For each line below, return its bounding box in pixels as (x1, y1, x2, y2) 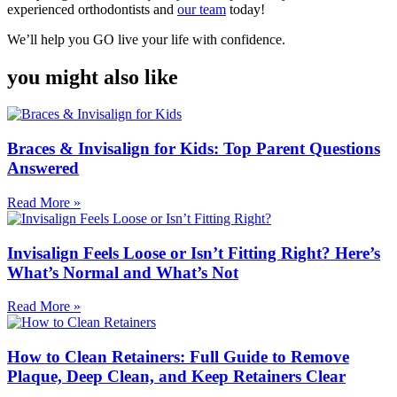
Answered (7, 159, 79, 178)
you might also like (7, 65, 178, 89)
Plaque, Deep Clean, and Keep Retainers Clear (7, 367, 346, 386)
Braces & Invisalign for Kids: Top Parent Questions (7, 139, 380, 159)
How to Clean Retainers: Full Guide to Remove (7, 347, 349, 367)
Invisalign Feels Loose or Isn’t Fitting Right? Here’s (7, 243, 380, 262)
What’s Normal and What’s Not (7, 262, 238, 282)
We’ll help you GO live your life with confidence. (7, 31, 285, 47)
